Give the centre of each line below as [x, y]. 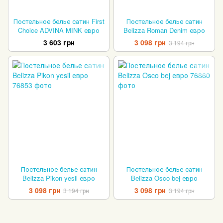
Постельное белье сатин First [59, 21]
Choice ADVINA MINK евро [59, 30]
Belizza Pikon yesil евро [59, 178]
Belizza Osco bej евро [164, 178]
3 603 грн [59, 43]
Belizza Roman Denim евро [164, 30]
